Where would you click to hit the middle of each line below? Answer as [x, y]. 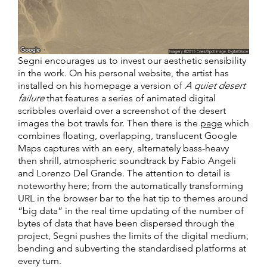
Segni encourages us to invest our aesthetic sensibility [132, 60]
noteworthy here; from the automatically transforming [131, 185]
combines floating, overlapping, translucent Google [128, 135]
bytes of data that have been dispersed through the [126, 223]
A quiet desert [215, 85]
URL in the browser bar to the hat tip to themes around [133, 198]
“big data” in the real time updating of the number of [131, 210]
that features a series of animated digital [130, 98]
